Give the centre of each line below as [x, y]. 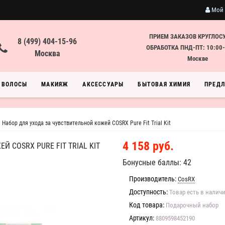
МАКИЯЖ [55, 84]
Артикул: [142, 218]
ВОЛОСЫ [15, 84]
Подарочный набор [192, 205]
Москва [47, 53]
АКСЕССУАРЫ [103, 84]
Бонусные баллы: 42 [157, 162]
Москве [197, 59]
